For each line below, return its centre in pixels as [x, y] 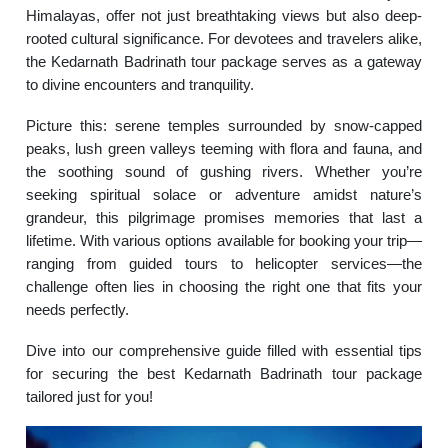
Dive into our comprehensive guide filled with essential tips [224, 350]
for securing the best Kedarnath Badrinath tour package [224, 373]
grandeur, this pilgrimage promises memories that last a [224, 217]
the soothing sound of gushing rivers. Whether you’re [224, 171]
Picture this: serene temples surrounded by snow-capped [224, 125]
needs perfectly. [78, 309]
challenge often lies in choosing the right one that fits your [224, 286]
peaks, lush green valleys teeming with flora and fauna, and [224, 148]
